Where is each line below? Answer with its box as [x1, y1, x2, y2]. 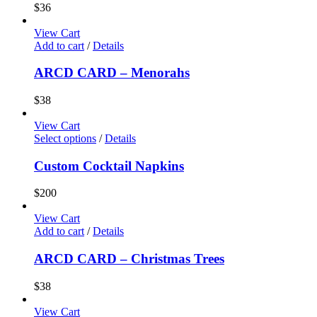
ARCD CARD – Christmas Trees [34, 251, 224, 267]
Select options [34, 132, 96, 144]
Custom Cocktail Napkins [34, 158, 184, 173]
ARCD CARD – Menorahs [34, 65, 190, 81]
